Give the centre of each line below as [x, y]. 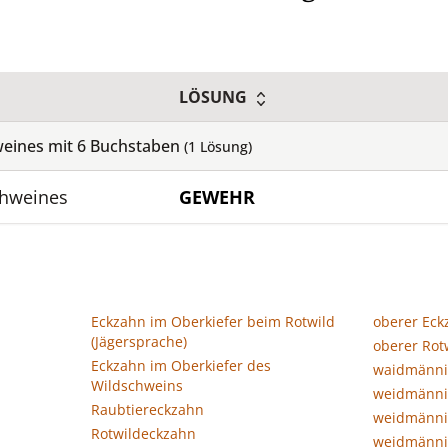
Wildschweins [137, 385]
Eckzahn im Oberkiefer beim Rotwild [213, 321]
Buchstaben [135, 146]
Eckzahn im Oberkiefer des [181, 365]
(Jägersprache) [139, 341]
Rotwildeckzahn [143, 433]
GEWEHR [217, 197]
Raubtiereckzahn [147, 409]
